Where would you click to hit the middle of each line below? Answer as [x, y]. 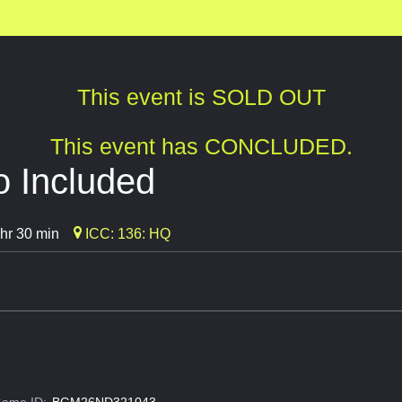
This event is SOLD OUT [201, 97]
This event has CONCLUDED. [201, 147]
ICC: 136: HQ [126, 234]
